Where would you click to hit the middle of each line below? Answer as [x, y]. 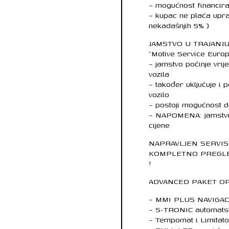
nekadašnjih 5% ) [179, 25]
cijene [159, 125]
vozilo [159, 94]
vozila [159, 74]
